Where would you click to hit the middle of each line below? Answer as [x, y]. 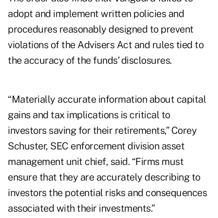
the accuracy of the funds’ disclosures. [90, 61]
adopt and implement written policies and [96, 14]
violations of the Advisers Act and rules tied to [106, 45]
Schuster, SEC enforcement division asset [96, 146]
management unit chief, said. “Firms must [96, 162]
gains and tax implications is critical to [89, 115]
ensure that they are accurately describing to [104, 177]
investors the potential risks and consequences [107, 193]
